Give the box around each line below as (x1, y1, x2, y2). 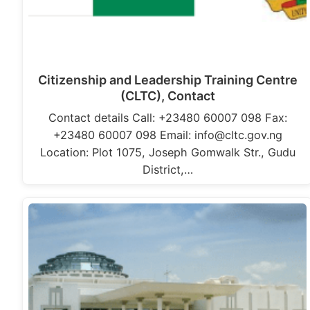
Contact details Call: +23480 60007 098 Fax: (48, 111, 287, 125)
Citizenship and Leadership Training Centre (37, 73, 298, 88)
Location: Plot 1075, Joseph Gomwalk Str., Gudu (39, 145, 295, 160)
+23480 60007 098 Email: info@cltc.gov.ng (53, 128, 282, 143)
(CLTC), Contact (120, 89, 215, 104)
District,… (142, 163, 193, 177)
